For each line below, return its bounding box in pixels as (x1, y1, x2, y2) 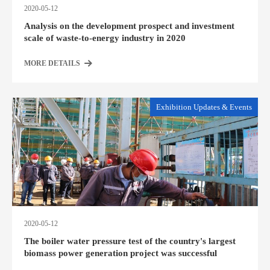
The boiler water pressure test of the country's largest (24, 236, 236, 246)
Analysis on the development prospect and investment (24, 21, 234, 31)
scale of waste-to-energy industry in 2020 (24, 33, 186, 43)
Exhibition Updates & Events (156, 102, 252, 111)
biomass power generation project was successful (24, 248, 217, 258)
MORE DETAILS (24, 59, 80, 67)
